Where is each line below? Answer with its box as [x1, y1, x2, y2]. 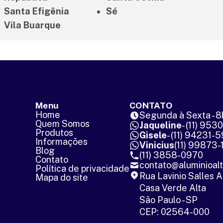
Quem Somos [35, 118, 90, 129]
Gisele [139, 130, 167, 141]
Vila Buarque [4, 20, 61, 31]
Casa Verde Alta [139, 183, 206, 194]
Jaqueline [139, 120, 182, 131]
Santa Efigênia [4, 6, 70, 17]
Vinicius [139, 140, 174, 151]
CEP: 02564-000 [139, 207, 210, 218]
